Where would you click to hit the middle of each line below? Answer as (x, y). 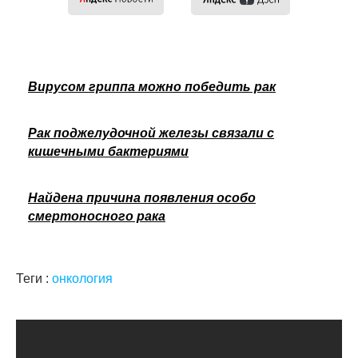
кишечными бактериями (108, 151)
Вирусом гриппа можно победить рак (152, 86)
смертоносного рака (97, 216)
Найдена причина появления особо (142, 197)
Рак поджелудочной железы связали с (151, 133)
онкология (82, 278)
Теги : (34, 278)
